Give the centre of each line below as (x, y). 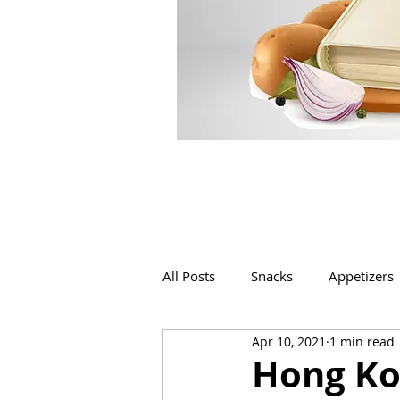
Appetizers (361, 275)
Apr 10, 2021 (289, 341)
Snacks (272, 275)
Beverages (230, 347)
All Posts (189, 275)
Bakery (319, 347)
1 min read (362, 341)
